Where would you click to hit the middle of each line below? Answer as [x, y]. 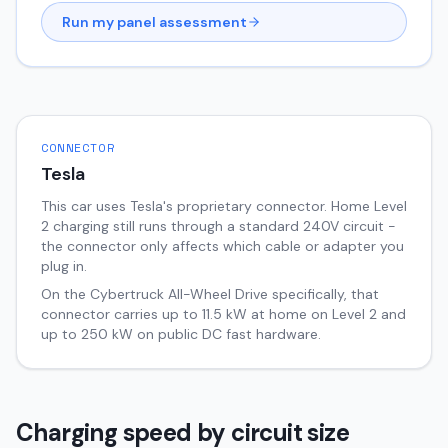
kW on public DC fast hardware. [214, 334]
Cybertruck [127, 294]
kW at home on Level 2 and [314, 314]
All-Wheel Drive [218, 294]
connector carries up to [119, 314]
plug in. [64, 266]
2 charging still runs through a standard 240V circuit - [218, 226]
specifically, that [323, 294]
